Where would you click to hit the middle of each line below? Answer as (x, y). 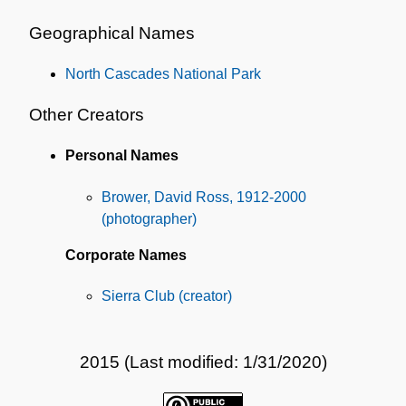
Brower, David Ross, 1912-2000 (204, 197)
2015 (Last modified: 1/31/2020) (203, 362)
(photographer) (149, 218)
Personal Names (122, 156)
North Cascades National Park (163, 73)
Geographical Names (112, 33)
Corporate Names (126, 255)
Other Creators (87, 115)
